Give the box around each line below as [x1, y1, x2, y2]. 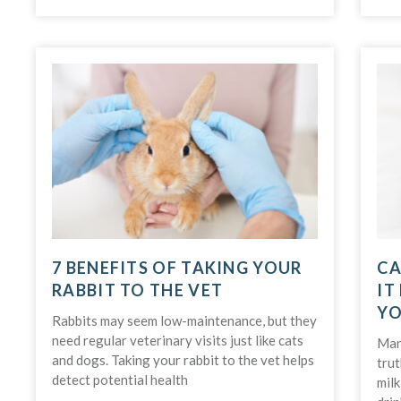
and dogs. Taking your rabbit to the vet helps [52, 352, 314, 369]
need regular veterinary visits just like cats [52, 332, 303, 349]
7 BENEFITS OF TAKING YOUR [52, 258, 303, 278]
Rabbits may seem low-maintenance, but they [52, 312, 317, 329]
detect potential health [52, 371, 188, 388]
